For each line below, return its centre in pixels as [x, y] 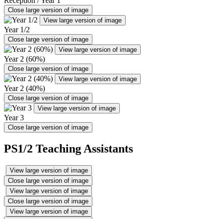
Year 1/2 [17, 29]
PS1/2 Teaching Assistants [68, 148]
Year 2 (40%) [24, 88]
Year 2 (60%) [24, 59]
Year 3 [14, 117]
